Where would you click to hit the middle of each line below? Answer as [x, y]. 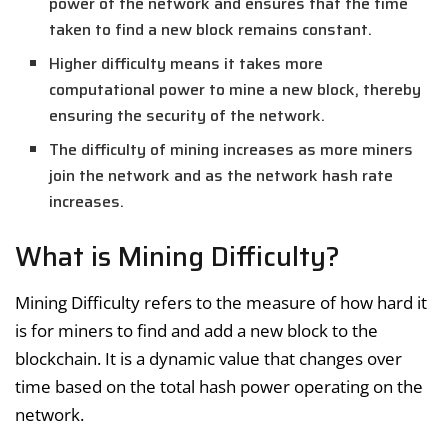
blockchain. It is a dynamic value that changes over [208, 358]
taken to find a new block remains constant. [211, 30]
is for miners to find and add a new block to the [196, 330]
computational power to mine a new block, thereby [235, 90]
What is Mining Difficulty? [177, 257]
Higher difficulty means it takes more [186, 64]
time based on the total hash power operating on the [219, 386]
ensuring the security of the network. [187, 116]
